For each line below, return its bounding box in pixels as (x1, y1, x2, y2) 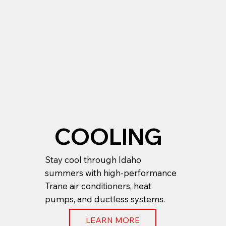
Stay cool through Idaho (45, 154, 142, 165)
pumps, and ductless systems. (45, 194, 165, 205)
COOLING (54, 122, 162, 150)
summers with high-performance (45, 167, 177, 179)
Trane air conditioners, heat (45, 181, 152, 192)
